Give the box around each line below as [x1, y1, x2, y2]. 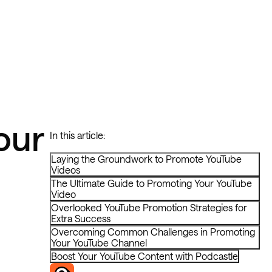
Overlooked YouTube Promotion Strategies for [51, 202, 247, 213]
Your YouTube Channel [51, 237, 147, 248]
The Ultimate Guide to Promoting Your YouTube [51, 177, 252, 189]
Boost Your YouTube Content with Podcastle [51, 250, 238, 262]
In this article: [50, 129, 105, 141]
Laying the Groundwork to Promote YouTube [51, 153, 242, 165]
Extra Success [51, 212, 110, 224]
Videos [51, 164, 80, 175]
